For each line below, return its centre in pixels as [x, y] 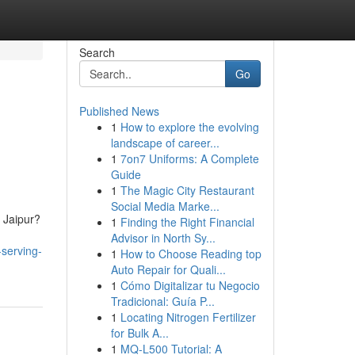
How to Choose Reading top [191, 254]
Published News [119, 111]
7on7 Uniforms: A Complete [189, 158]
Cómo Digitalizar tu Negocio [190, 285]
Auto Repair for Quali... [168, 269]
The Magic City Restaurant [187, 190]
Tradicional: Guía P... [162, 301]
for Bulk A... [139, 333]
